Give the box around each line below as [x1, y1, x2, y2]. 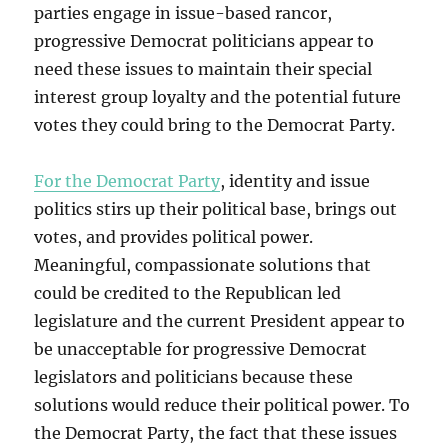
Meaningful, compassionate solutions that [34, 255, 372, 276]
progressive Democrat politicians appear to [34, 31, 375, 52]
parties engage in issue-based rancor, [34, 3, 333, 24]
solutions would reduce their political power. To [34, 395, 411, 416]
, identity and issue [220, 171, 371, 192]
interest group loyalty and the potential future [34, 87, 402, 108]
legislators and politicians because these [34, 367, 354, 388]
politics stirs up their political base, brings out [34, 199, 398, 220]
